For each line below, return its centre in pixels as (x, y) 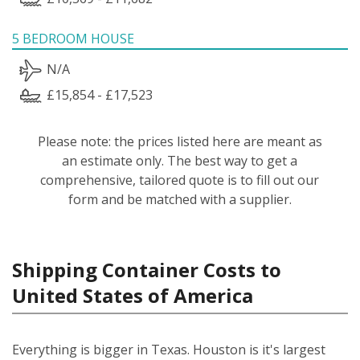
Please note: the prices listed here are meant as (180, 141)
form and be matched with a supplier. (180, 199)
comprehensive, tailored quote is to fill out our (180, 180)
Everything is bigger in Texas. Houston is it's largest (169, 349)
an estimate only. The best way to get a (180, 160)
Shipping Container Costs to (147, 269)
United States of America (133, 295)
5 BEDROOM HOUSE (73, 38)
